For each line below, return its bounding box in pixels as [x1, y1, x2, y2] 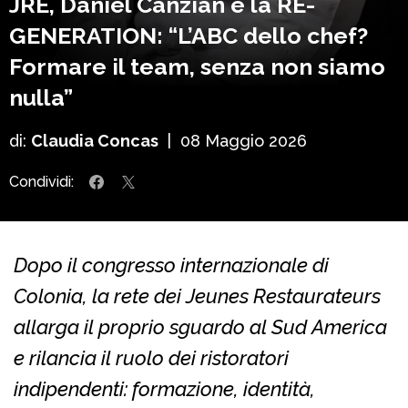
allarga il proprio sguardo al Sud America [14, 314, 387, 339]
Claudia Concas [31, 130, 158, 150]
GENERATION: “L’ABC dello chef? [9, 21, 368, 49]
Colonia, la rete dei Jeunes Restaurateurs [14, 283, 381, 308]
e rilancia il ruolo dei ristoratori [14, 345, 289, 370]
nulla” [9, 83, 73, 111]
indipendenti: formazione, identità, [14, 376, 315, 401]
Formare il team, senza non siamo [9, 52, 385, 80]
